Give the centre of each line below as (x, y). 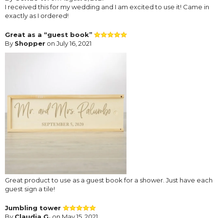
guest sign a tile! (30, 189)
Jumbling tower (34, 208)
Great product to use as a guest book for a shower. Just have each (109, 180)
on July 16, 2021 (68, 43)
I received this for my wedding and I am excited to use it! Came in (107, 7)
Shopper (30, 43)
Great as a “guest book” (49, 34)
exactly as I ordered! (37, 15)
